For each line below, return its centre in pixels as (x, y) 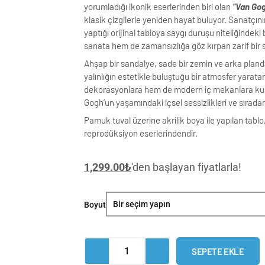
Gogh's (125, 216)
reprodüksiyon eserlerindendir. (141, 133)
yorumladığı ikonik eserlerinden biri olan (158, 7)
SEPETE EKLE (218, 251)
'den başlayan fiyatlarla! (186, 167)
